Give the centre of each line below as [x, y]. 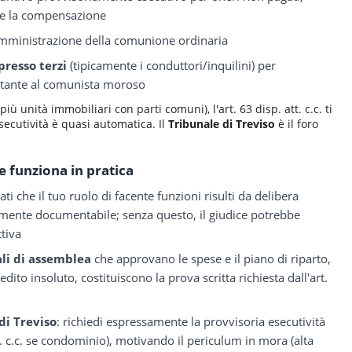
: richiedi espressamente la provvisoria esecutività [191, 322]
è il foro [297, 123]
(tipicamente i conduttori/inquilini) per [172, 65]
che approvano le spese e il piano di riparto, [211, 259]
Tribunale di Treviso [222, 123]
